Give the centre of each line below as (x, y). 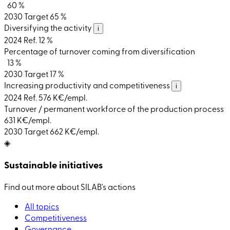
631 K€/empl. (28, 119)
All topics (42, 206)
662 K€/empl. (74, 131)
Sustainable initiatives (53, 164)
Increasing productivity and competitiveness (88, 84)
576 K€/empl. (63, 97)
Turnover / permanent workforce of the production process (114, 108)
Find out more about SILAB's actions (70, 187)
